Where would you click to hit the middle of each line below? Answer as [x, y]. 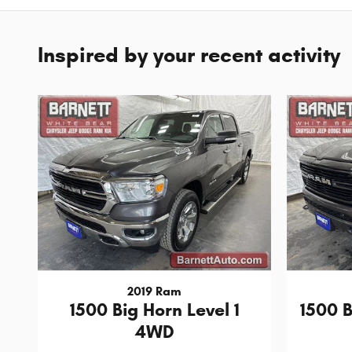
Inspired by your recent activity [189, 55]
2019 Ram [154, 291]
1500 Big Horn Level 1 [154, 309]
